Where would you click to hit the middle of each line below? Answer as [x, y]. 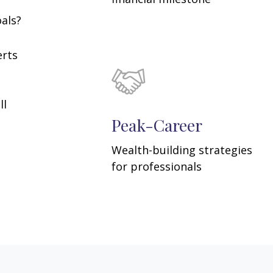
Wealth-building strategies [182, 150]
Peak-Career [157, 125]
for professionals [157, 167]
